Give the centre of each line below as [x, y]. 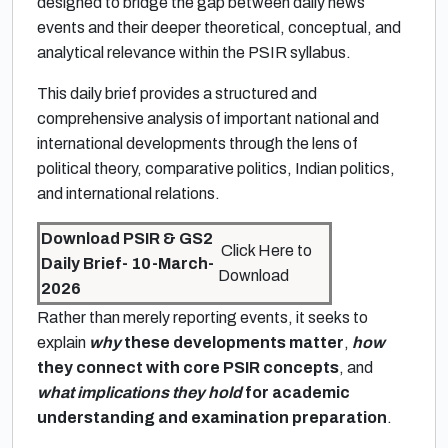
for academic [296, 392]
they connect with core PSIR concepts [188, 367]
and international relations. [130, 193]
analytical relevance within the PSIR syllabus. [194, 52]
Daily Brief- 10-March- [127, 263]
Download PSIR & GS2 [127, 238]
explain [63, 342]
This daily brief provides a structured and [177, 93]
